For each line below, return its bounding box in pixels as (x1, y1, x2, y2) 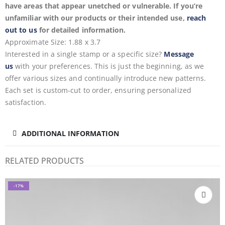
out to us (5, 25, 37, 35)
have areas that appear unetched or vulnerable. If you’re (5, 1, 202, 11)
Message (164, 49, 194, 59)
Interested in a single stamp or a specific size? (5, 49, 164, 59)
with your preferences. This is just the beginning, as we (13, 61, 204, 71)
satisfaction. (5, 97, 46, 107)
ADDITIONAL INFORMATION (22, 129, 119, 138)
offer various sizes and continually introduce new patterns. (5, 73, 206, 83)
